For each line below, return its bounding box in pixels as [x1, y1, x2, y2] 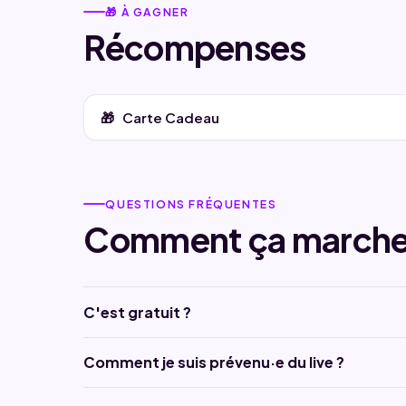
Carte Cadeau [121, 108, 219, 126]
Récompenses [83, 25, 306, 68]
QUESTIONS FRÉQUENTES [105, 196, 277, 211]
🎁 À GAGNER [105, 4, 189, 19]
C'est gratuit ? [83, 302, 192, 322]
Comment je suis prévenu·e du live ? [83, 352, 345, 372]
